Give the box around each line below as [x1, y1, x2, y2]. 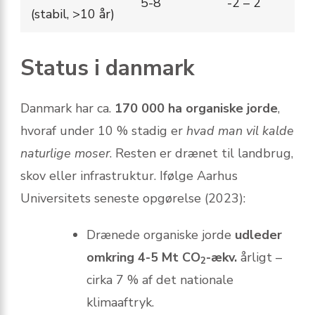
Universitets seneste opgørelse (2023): [20, 190, 245, 207]
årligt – [237, 249, 282, 266]
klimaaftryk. [86, 294, 154, 311]
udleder [235, 226, 282, 244]
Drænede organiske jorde [86, 226, 235, 244]
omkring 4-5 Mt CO [86, 249, 200, 266]
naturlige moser [20, 145, 110, 162]
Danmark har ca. [20, 100, 115, 117]
